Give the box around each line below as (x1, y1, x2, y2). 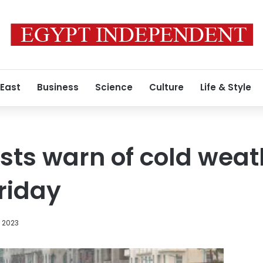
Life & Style (200, 81, 251, 93)
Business (37, 81, 79, 93)
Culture (149, 81, 184, 93)
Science (95, 81, 133, 93)
